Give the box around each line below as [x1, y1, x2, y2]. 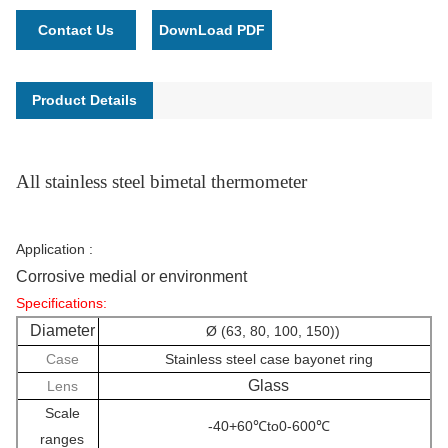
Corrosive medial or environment [16, 267, 247, 285]
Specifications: [16, 294, 107, 311]
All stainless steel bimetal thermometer [16, 170, 307, 192]
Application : [16, 240, 93, 257]
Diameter [29, 321, 95, 339]
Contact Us [38, 21, 114, 38]
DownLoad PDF [159, 21, 265, 38]
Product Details [32, 91, 137, 108]
